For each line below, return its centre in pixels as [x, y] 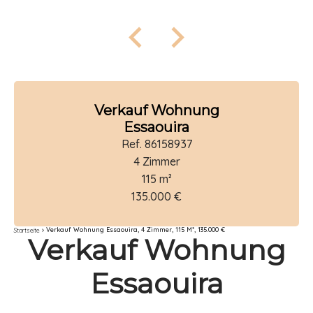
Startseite [27, 230]
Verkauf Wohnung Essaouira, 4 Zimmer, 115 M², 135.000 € [136, 230]
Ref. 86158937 [156, 144]
